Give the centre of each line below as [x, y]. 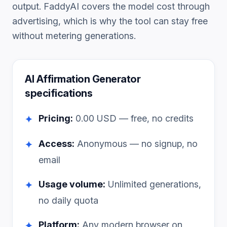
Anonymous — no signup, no [136, 144]
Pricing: [56, 118]
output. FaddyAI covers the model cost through [111, 6]
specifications [59, 93]
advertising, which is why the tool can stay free [110, 21]
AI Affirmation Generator [83, 79]
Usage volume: [72, 184]
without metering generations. [74, 36]
